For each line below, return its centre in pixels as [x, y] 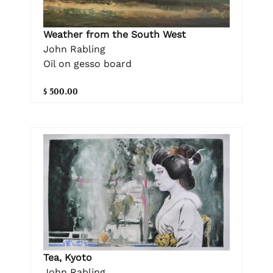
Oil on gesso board [87, 63]
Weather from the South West [115, 34]
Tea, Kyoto [68, 258]
